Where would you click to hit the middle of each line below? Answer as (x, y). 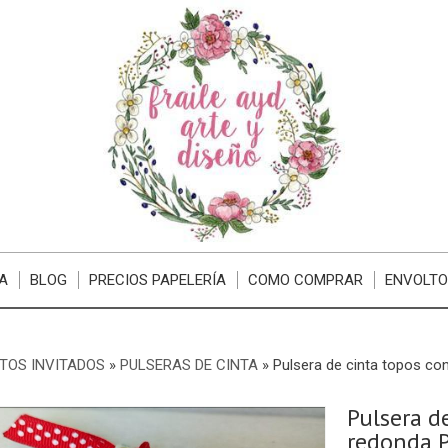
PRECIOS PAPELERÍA (158, 280)
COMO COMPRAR (306, 280)
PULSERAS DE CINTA (188, 365)
